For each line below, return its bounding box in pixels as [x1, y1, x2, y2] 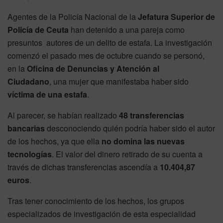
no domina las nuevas [102, 135, 185, 147]
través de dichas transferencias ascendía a [7, 161, 160, 173]
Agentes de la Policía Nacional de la [7, 10, 138, 22]
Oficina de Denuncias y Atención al [27, 62, 159, 74]
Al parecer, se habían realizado [7, 109, 119, 121]
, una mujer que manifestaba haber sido [49, 75, 189, 87]
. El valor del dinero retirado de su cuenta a [52, 148, 203, 160]
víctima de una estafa [7, 88, 87, 100]
